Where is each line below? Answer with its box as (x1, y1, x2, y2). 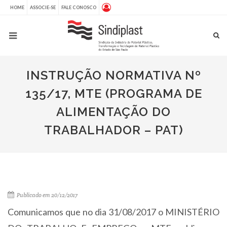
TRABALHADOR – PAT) (44, 123, 183, 137)
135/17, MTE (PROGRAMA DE (25, 86, 202, 101)
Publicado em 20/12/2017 (16, 192, 78, 199)
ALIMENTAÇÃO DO (56, 104, 171, 119)
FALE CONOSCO (61, 5, 96, 10)
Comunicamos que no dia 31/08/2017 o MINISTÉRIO (8, 206, 219, 217)
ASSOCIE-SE (30, 5, 56, 10)
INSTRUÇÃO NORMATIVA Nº (26, 68, 201, 83)
